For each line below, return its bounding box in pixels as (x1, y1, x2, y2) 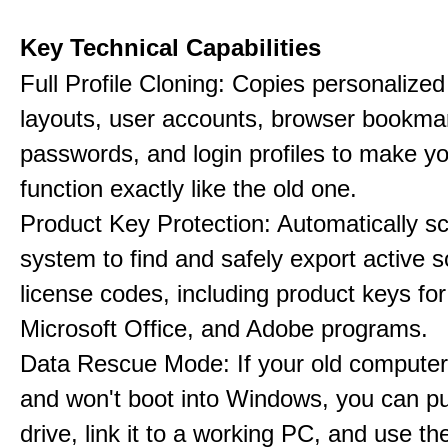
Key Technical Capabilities (20, 34, 321, 61)
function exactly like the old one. (20, 175, 357, 202)
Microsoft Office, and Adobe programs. (20, 315, 428, 342)
